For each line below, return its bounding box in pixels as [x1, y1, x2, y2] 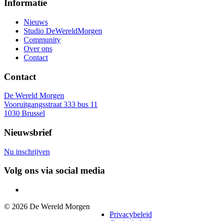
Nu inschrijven [4, 147, 50, 156]
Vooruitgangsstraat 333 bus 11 [4, 100, 98, 109]
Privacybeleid [110, 210, 152, 219]
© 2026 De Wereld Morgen [4, 202, 90, 211]
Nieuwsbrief [4, 127, 52, 138]
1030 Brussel [4, 109, 45, 118]
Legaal [90, 210, 111, 219]
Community [24, 35, 61, 44]
